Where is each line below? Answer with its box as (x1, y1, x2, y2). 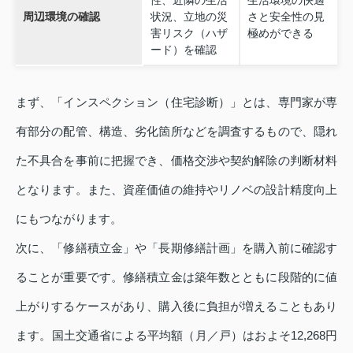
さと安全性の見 (247, 10, 325, 24)
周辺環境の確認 (22, 10, 100, 24)
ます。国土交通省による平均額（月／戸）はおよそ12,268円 (16, 328, 337, 342)
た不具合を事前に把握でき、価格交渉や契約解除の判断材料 (16, 153, 337, 167)
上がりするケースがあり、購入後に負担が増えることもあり (16, 299, 337, 313)
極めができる (247, 27, 314, 40)
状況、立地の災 (150, 10, 228, 24)
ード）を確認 (150, 43, 217, 57)
